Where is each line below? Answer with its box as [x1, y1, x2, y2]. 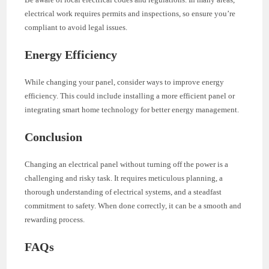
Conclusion [25, 130, 83, 144]
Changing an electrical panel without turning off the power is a [25, 159, 229, 169]
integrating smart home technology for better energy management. [25, 104, 240, 114]
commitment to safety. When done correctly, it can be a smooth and [25, 201, 242, 210]
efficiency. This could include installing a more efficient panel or [25, 91, 235, 100]
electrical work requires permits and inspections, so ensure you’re [25, 8, 236, 18]
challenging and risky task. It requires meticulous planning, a [25, 173, 223, 183]
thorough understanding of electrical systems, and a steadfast [25, 187, 222, 196]
